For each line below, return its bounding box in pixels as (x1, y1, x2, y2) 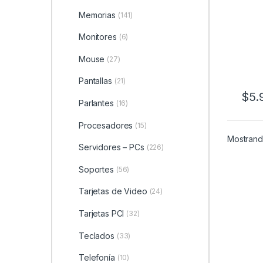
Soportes (78, 164, 114, 174)
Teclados (78, 230, 114, 241)
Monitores (78, 32, 117, 42)
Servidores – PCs (78, 142, 144, 153)
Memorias (78, 9, 116, 20)
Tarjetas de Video (78, 186, 147, 197)
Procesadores (78, 120, 133, 130)
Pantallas (78, 76, 112, 86)
